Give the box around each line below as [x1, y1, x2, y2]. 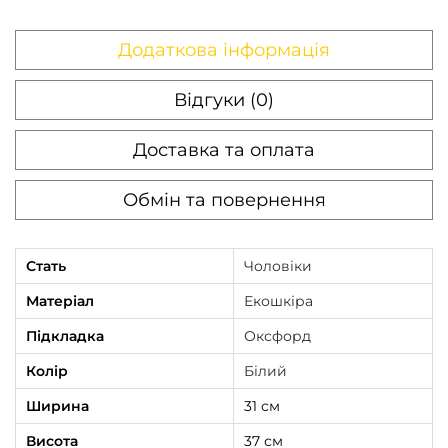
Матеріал [26, 292, 94, 311]
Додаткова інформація [118, 39, 330, 62]
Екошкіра [244, 292, 313, 311]
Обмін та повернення [122, 189, 326, 212]
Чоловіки [244, 257, 312, 276]
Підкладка [26, 327, 104, 346]
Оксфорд [244, 327, 311, 346]
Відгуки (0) [174, 89, 274, 112]
